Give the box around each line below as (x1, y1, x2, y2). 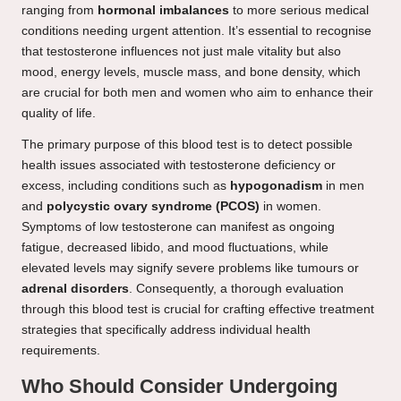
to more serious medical (229, 3, 369, 17)
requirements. (21, 343, 100, 357)
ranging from (21, 3, 98, 17)
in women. (260, 199, 321, 213)
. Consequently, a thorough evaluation (129, 281, 344, 295)
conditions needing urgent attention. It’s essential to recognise (21, 23, 371, 38)
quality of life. (21, 106, 96, 120)
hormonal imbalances (98, 3, 229, 17)
